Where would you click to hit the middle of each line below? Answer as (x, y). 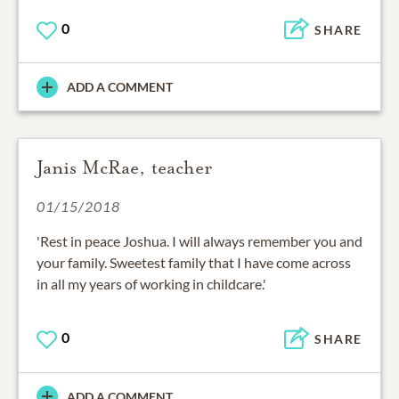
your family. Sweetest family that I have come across (194, 263)
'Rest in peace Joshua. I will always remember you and (199, 241)
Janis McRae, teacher (124, 168)
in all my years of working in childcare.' (151, 284)
